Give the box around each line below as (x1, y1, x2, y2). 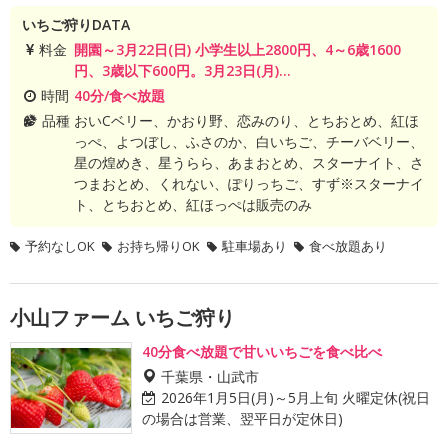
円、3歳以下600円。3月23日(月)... (73, 61, 291, 80)
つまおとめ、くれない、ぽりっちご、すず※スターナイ (73, 174, 424, 193)
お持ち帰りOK (117, 237, 200, 255)
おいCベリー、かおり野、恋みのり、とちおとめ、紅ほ (73, 111, 419, 130)
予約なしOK (25, 237, 95, 255)
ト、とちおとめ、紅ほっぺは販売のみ (73, 195, 312, 214)
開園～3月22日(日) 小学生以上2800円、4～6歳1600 (73, 40, 401, 59)
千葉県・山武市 (161, 369, 259, 383)
